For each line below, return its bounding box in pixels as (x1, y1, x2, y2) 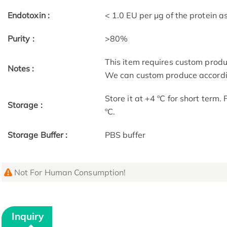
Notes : (7, 63, 34, 74)
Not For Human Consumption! (14, 167, 126, 178)
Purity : (7, 33, 34, 44)
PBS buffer (104, 130, 145, 140)
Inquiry (12, 210, 44, 223)
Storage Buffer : (7, 130, 68, 140)
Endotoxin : (7, 10, 50, 21)
